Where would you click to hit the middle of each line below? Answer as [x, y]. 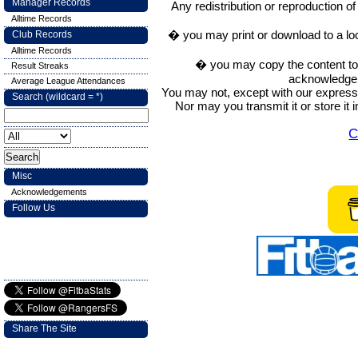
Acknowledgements [49, 192]
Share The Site [44, 328]
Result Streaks [40, 66]
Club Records [42, 34]
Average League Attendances [68, 81]
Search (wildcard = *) [58, 97]
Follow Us [34, 208]
